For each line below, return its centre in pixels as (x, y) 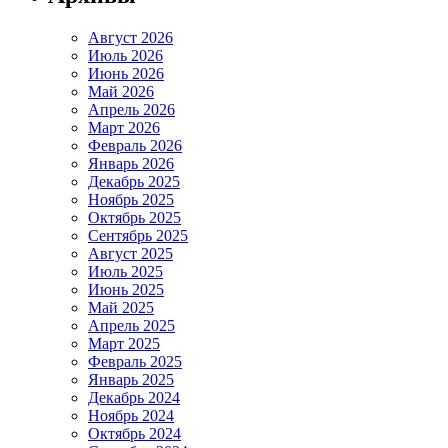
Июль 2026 (125, 55)
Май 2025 (121, 307)
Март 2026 (124, 127)
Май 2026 (121, 91)
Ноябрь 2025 (131, 199)
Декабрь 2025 (134, 181)
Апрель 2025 (131, 325)
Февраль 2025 (135, 361)
